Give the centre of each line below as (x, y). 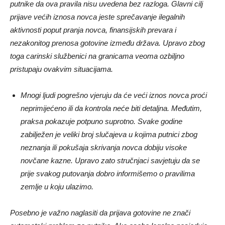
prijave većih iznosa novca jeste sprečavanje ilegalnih (97, 17)
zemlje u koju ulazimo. (57, 187)
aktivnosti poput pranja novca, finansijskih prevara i (93, 30)
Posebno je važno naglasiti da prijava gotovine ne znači (100, 213)
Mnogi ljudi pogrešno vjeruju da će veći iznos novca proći (114, 95)
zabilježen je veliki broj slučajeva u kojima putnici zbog (109, 135)
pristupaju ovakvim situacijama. (62, 69)
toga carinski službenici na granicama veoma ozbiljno (97, 56)
